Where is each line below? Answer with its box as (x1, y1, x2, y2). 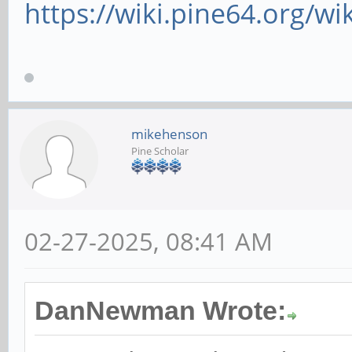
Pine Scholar (131, 144, 189, 159)
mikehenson (131, 125, 207, 144)
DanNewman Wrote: (35, 296, 286, 326)
